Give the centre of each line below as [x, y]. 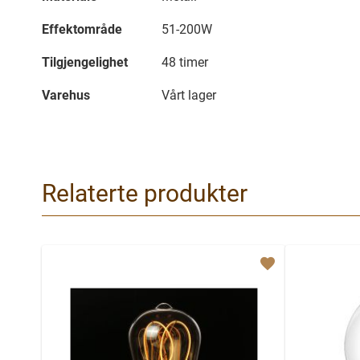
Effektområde [82, 29]
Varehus [66, 95]
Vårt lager [189, 95]
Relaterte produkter [145, 193]
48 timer [185, 62]
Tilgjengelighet [85, 62]
